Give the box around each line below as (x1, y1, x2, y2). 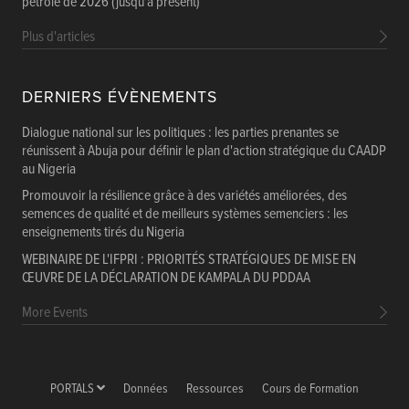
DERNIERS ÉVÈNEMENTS (22, 87, 217, 107)
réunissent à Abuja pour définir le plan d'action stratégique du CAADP (22, 141, 386, 161)
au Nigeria (22, 159, 76, 179)
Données (123, 381, 168, 399)
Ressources (186, 381, 244, 399)
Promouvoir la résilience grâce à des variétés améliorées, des (22, 186, 347, 206)
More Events (22, 303, 88, 323)
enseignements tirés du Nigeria (22, 223, 184, 243)
